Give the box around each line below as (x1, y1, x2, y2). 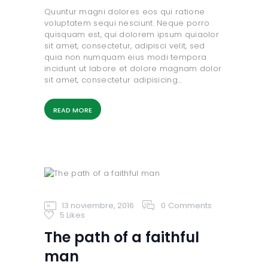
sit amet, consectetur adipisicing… (44, 74, 182, 86)
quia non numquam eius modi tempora (44, 51, 207, 63)
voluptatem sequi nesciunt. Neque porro (44, 17, 210, 29)
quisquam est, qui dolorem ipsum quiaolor (44, 28, 220, 40)
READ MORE (53, 105, 92, 115)
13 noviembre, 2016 (61, 200, 134, 212)
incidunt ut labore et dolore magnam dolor (44, 62, 222, 74)
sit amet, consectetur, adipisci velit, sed (44, 39, 205, 51)
